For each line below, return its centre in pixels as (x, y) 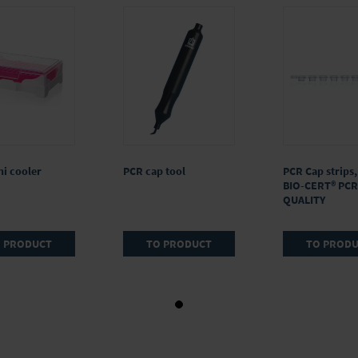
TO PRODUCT (179, 244)
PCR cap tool (154, 171)
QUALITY (304, 200)
